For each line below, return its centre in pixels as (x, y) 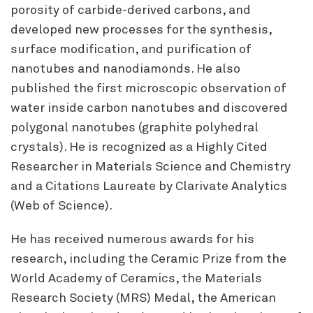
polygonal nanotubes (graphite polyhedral (134, 128)
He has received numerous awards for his (132, 239)
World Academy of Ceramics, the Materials (136, 278)
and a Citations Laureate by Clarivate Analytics (149, 186)
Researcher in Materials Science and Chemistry (151, 167)
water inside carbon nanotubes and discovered (149, 108)
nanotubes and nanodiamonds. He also (125, 69)
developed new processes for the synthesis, (141, 30)
